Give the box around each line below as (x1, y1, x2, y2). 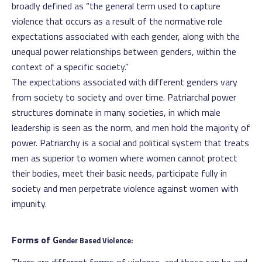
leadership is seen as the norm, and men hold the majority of (12, 120, 250, 135)
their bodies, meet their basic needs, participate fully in (12, 166, 227, 180)
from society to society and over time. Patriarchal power (12, 90, 236, 104)
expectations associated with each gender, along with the (12, 29, 240, 43)
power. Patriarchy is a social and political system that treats (12, 136, 249, 150)
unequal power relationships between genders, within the (12, 44, 236, 58)
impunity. (12, 196, 47, 211)
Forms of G (12, 233, 58, 247)
